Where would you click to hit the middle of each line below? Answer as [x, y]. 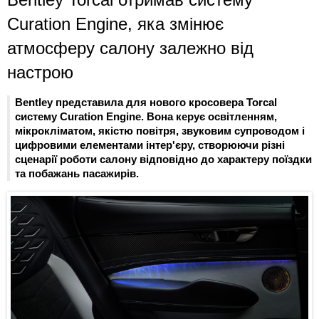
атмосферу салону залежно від [130, 48]
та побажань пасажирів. [77, 174]
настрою [40, 72]
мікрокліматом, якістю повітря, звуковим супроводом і [160, 131]
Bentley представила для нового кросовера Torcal [146, 103]
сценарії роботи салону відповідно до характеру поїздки [163, 159]
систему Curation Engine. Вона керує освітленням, [146, 117]
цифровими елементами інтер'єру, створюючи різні [150, 145]
